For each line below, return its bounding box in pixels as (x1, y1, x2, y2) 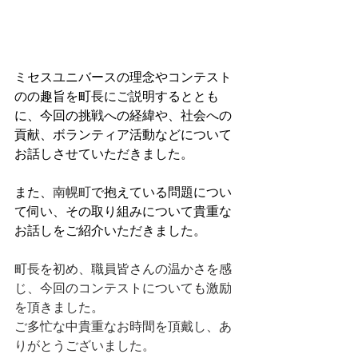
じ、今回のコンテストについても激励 (14, 281, 232, 295)
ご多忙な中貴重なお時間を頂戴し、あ (14, 320, 232, 333)
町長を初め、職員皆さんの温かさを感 (14, 262, 232, 276)
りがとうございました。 (14, 339, 155, 352)
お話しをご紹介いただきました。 (14, 224, 206, 237)
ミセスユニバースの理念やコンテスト (14, 70, 232, 84)
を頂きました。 (14, 300, 104, 314)
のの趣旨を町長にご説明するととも (14, 89, 219, 103)
